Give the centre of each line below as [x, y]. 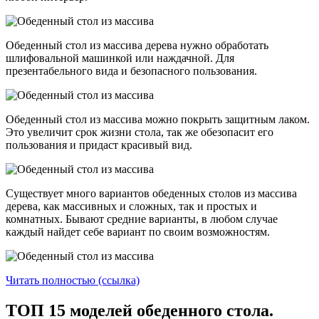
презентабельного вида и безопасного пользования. [131, 71]
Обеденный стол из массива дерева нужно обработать [137, 46]
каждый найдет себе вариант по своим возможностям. [138, 232]
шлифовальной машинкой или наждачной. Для [120, 58]
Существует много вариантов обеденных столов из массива [151, 194]
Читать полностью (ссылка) [73, 281]
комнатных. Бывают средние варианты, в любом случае [142, 219]
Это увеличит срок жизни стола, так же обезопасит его [140, 132]
